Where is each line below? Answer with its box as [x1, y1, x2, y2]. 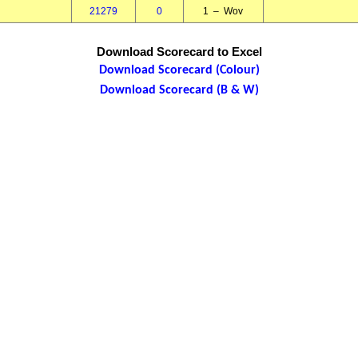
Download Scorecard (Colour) [98, 64, 260, 77]
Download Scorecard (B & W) [99, 84, 259, 97]
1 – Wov [203, 6, 243, 17]
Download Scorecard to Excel [96, 45, 262, 58]
